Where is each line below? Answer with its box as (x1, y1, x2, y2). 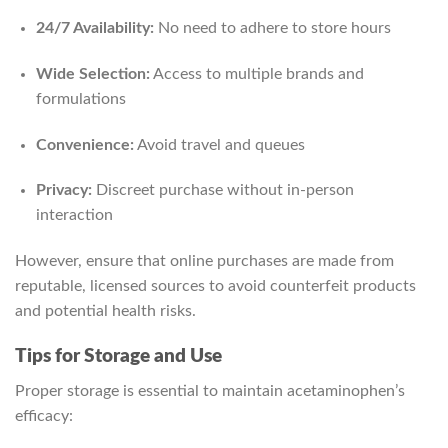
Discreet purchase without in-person (91, 182, 354, 199)
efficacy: (15, 407, 73, 424)
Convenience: (35, 136, 134, 153)
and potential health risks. (15, 303, 196, 320)
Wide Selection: (35, 65, 150, 82)
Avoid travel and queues (133, 136, 305, 153)
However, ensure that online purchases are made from (15, 253, 394, 270)
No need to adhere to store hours (153, 20, 391, 37)
